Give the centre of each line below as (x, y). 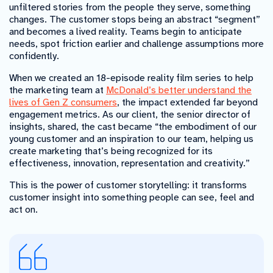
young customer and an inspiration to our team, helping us (131, 139)
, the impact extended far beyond (187, 103)
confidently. (34, 56)
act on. (23, 210)
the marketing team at (58, 90)
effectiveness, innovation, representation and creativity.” (129, 164)
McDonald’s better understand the (179, 90)
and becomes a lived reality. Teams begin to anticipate (126, 32)
